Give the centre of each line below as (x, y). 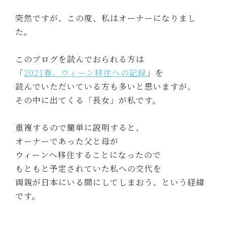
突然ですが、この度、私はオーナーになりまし (106, 18)
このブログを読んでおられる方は (80, 59)
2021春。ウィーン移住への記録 (85, 73)
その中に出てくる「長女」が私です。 (88, 100)
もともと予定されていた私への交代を (89, 169)
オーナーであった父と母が (67, 141)
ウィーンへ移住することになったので (88, 155)
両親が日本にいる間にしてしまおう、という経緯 (110, 182)
